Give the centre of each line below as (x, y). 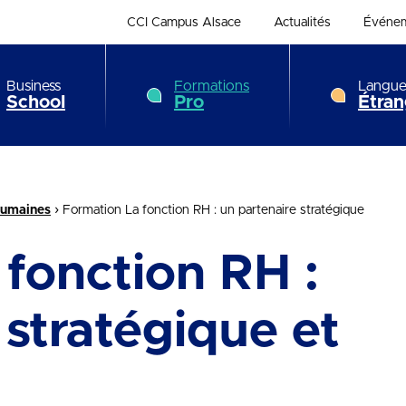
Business (34, 86)
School (36, 102)
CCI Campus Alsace (184, 22)
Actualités (302, 22)
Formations (212, 86)
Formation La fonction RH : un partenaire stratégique (213, 210)
